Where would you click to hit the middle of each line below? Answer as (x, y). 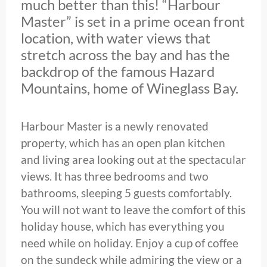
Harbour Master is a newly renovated (115, 126)
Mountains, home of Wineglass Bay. (130, 88)
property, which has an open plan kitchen (123, 143)
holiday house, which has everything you (123, 226)
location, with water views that (116, 38)
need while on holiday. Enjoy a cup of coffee (130, 243)
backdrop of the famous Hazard (118, 72)
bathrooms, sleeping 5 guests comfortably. (126, 193)
